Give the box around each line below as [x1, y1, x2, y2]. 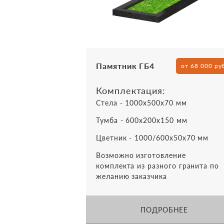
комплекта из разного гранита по [96, 161, 219, 170]
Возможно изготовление [96, 151, 186, 159]
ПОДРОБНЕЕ [140, 205, 188, 214]
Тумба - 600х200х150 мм [96, 116, 187, 124]
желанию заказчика [96, 172, 167, 180]
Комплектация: [96, 85, 166, 96]
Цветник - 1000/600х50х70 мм [96, 133, 209, 142]
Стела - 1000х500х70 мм [96, 98, 187, 107]
